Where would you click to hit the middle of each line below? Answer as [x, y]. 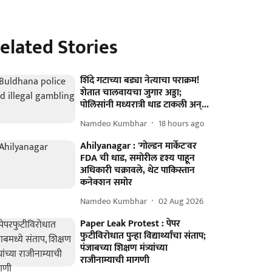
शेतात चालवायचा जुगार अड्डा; [131, 93]
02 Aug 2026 [181, 201]
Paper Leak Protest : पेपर [131, 224]
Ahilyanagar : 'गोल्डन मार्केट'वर [139, 146]
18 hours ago [182, 123]
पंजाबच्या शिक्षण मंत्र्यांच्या [124, 248]
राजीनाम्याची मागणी [115, 260]
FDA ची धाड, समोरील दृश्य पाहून [138, 158]
